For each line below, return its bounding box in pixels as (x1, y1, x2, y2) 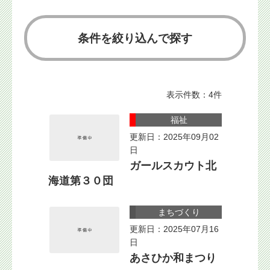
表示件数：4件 (166, 90, 222, 99)
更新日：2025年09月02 (130, 132, 219, 142)
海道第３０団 (48, 175, 113, 187)
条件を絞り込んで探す (78, 32, 192, 45)
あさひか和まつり (130, 252, 216, 264)
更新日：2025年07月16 (130, 224, 219, 234)
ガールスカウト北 (130, 160, 216, 172)
